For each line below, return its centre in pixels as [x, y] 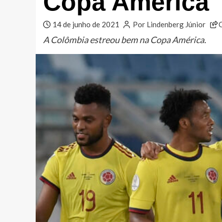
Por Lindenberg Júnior [169, 25]
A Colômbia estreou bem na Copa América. [125, 40]
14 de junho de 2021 [86, 25]
